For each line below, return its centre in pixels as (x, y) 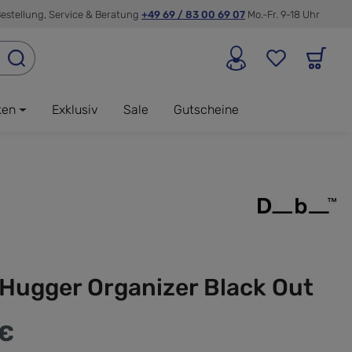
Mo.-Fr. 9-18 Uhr (284, 14)
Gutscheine (206, 109)
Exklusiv (75, 109)
